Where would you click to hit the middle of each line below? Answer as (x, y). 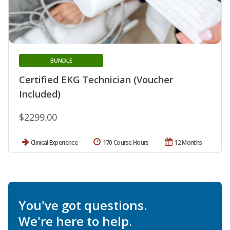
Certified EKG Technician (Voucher (96, 80)
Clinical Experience (54, 143)
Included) (40, 94)
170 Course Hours (126, 143)
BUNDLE (61, 61)
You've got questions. (83, 205)
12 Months (188, 143)
